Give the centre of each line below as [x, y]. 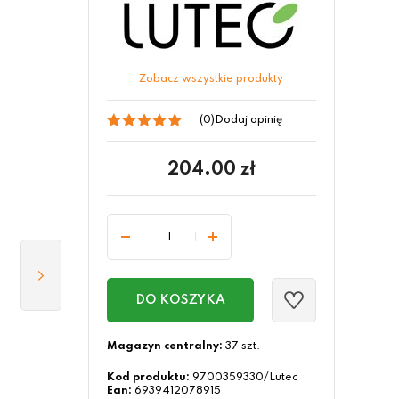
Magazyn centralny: [164, 346]
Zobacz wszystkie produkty [212, 79]
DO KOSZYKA [180, 300]
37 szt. [241, 346]
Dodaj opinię [248, 120]
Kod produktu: [148, 378]
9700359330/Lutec [244, 378]
